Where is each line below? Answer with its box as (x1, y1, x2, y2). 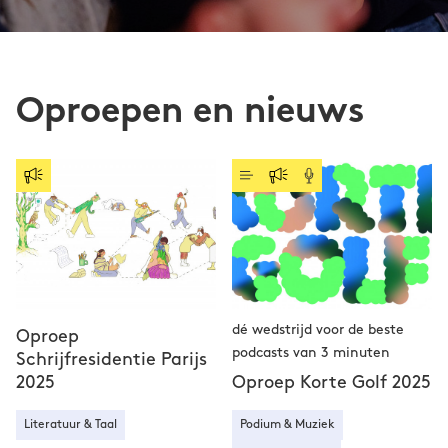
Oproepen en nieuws (16, 96, 365, 131)
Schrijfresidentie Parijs (16, 351, 207, 368)
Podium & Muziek (240, 419, 335, 430)
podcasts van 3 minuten (232, 346, 390, 359)
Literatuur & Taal (24, 419, 117, 430)
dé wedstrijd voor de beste (232, 323, 404, 336)
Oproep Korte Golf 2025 (232, 374, 431, 391)
